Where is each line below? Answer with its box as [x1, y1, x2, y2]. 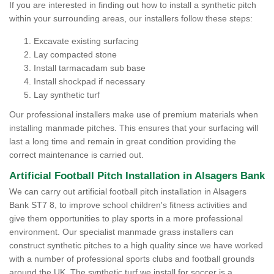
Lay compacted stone [34, 50, 117, 59]
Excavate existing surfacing [34, 36, 141, 46]
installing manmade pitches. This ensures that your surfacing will [9, 123, 258, 133]
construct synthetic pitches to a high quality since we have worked [9, 240, 263, 250]
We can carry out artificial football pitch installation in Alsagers [9, 187, 246, 196]
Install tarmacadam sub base [34, 63, 146, 73]
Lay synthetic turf [34, 90, 102, 100]
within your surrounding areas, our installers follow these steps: [9, 13, 253, 23]
